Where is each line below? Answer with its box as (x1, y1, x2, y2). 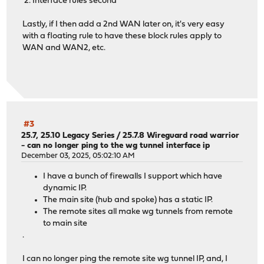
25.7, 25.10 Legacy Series (21, 131, 115, 141)
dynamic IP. (43, 183, 87, 193)
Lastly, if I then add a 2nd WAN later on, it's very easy (22, 19, 225, 29)
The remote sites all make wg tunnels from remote (43, 207, 233, 216)
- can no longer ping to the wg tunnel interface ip (21, 141, 210, 151)
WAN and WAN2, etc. (22, 43, 106, 52)
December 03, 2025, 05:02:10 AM (21, 152, 136, 160)
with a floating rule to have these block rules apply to (22, 31, 222, 41)
